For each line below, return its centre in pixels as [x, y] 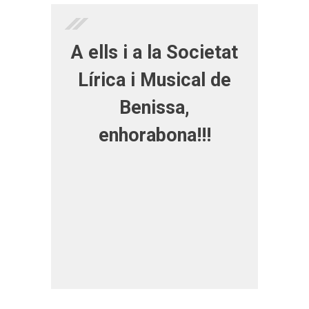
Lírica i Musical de [154, 80]
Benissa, [154, 107]
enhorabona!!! [154, 135]
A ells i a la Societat [154, 52]
